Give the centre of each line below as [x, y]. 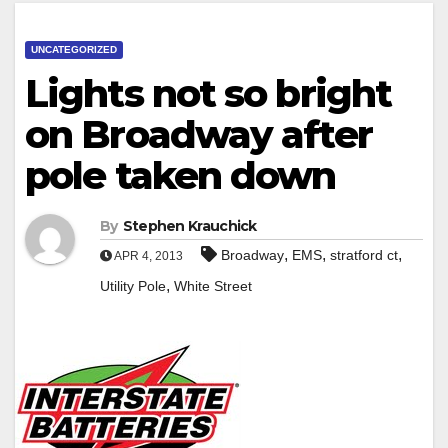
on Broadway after [198, 134]
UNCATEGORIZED [74, 49]
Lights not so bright [208, 93]
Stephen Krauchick [189, 225]
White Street [213, 285]
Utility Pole [133, 285]
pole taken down [180, 175]
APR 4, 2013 [147, 255]
